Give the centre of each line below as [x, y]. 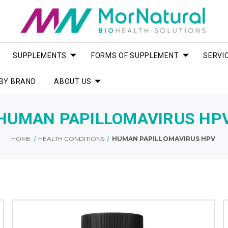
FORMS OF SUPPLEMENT [135, 55]
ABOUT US [73, 81]
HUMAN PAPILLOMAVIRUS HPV [163, 138]
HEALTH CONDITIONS [72, 138]
